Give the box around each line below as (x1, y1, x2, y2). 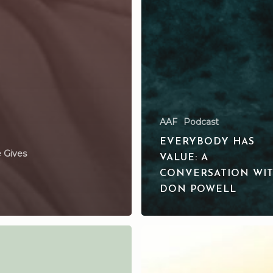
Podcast (183, 116, 219, 127)
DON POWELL (160, 184, 236, 194)
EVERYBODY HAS (160, 136, 255, 147)
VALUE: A (160, 152, 208, 163)
